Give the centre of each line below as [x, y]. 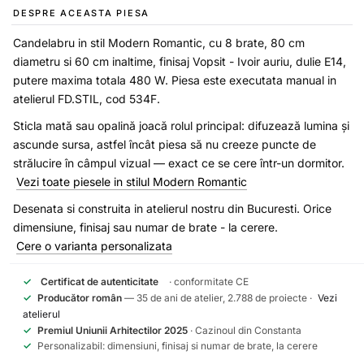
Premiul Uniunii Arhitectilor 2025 [113, 330]
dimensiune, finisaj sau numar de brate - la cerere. [145, 227]
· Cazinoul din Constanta [245, 330]
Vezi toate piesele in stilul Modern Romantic [132, 181]
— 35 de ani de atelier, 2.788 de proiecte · [218, 297]
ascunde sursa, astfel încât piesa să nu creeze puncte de [165, 144]
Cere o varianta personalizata [94, 245]
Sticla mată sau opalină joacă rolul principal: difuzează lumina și [181, 125]
